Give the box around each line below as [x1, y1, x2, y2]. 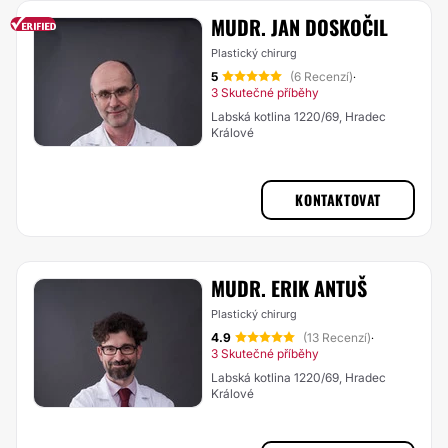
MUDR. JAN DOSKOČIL [211, 12, 388, 42]
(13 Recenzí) [303, 330, 371, 345]
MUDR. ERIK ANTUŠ [211, 273, 367, 303]
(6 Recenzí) [290, 69, 353, 84]
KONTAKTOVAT [295, 189, 381, 210]
